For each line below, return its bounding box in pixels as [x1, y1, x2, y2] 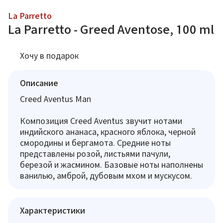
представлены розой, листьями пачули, [20, 149, 170, 158]
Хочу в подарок [20, 51, 79, 60]
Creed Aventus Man [20, 94, 91, 104]
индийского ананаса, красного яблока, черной [20, 127, 196, 136]
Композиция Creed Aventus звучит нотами [20, 116, 182, 125]
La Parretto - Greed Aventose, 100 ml [8, 22, 214, 36]
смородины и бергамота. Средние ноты [20, 138, 171, 147]
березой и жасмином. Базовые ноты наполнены [20, 160, 203, 169]
